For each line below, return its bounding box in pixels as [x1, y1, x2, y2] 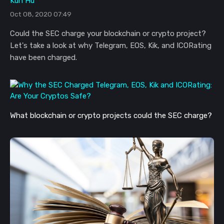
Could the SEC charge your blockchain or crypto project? [10, 29, 206, 38]
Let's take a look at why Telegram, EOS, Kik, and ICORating [10, 41, 211, 50]
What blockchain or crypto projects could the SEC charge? [10, 111, 214, 120]
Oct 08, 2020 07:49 [10, 10, 71, 18]
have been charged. [10, 53, 77, 62]
